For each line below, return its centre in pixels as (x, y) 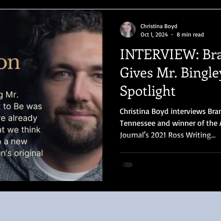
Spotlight (148, 90)
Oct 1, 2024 (154, 34)
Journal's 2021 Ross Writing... (168, 135)
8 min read (190, 34)
